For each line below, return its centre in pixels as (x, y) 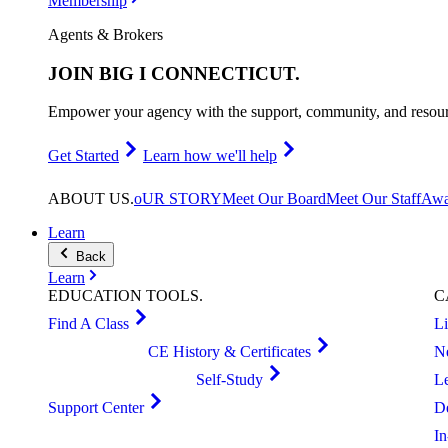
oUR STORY (178, 198)
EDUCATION (97, 295)
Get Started (83, 156)
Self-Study (229, 379)
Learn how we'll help (210, 156)
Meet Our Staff (373, 198)
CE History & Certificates (229, 351)
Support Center (96, 407)
